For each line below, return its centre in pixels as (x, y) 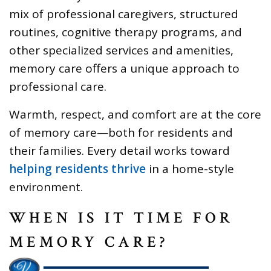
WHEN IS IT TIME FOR (121, 217)
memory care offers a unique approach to (124, 68)
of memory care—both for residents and (121, 132)
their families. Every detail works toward (119, 150)
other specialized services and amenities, (121, 50)
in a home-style (190, 168)
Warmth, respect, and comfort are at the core (135, 114)
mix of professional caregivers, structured (124, 14)
